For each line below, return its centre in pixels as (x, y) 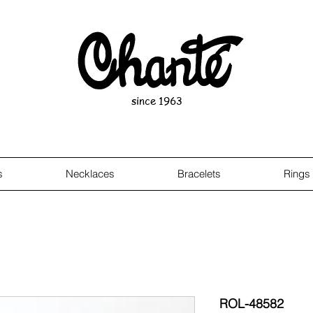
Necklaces (90, 174)
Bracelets (199, 174)
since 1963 (156, 101)
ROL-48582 (252, 304)
